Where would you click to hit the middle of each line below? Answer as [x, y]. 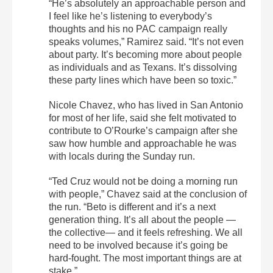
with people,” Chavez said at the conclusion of [148, 194]
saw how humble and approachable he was [143, 144]
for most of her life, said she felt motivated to [143, 118]
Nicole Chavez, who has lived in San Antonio [146, 105]
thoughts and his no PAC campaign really [138, 29]
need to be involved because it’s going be [138, 246]
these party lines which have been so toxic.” [143, 80]
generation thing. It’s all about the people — [142, 220]
